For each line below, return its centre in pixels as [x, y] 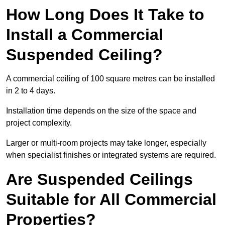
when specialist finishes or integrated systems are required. [111, 155]
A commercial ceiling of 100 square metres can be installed [110, 79]
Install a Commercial [85, 35]
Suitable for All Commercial [111, 200]
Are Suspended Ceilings [99, 180]
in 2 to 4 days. [31, 91]
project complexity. [39, 123]
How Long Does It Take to [105, 15]
